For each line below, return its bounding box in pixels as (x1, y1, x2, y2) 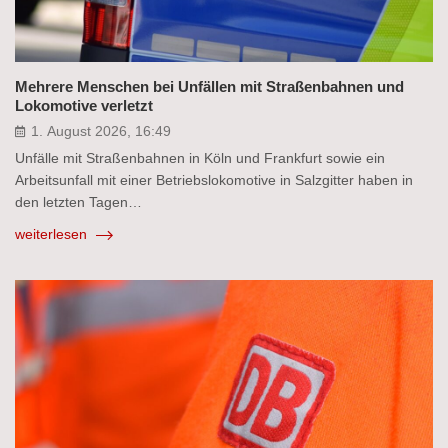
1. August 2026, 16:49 (31, 123, 171, 140)
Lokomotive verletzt (15, 97, 153, 115)
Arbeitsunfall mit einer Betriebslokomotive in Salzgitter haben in (15, 172, 413, 189)
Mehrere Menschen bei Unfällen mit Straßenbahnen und (15, 78, 404, 96)
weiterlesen (15, 226, 91, 243)
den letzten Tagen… (15, 194, 142, 211)
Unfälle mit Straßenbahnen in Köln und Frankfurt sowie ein (15, 150, 385, 167)
